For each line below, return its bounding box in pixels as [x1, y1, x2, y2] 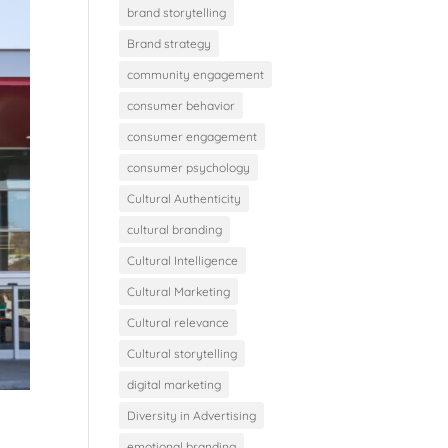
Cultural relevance [127, 314, 230, 330]
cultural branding [127, 221, 223, 237]
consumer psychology [127, 159, 251, 175]
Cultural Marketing [127, 283, 231, 299]
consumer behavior [127, 97, 236, 113]
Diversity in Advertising [127, 407, 257, 423]
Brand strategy [127, 35, 212, 51]
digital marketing [127, 376, 222, 392]
